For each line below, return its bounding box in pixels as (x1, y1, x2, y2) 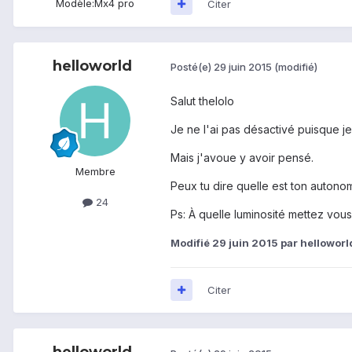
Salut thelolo (170, 93, 234, 108)
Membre (75, 164, 115, 178)
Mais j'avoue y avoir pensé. (170, 150, 313, 164)
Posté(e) (170, 60, 214, 74)
